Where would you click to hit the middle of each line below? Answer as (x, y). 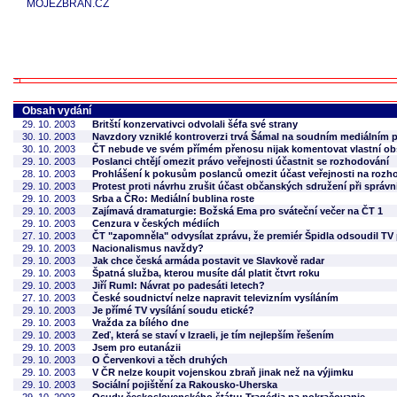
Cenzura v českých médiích (156, 223)
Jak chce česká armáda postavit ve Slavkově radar (208, 261)
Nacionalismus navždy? (148, 248)
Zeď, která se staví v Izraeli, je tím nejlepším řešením (213, 335)
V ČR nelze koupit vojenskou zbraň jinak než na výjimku (223, 372)
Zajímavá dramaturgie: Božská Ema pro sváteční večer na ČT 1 (237, 211)
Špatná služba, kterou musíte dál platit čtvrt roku (206, 273)
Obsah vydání (57, 111)
